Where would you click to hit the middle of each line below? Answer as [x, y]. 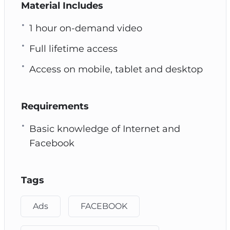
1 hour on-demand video [85, 28]
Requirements [55, 106]
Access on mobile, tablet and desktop [116, 69]
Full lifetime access [73, 49]
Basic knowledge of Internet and [104, 129]
